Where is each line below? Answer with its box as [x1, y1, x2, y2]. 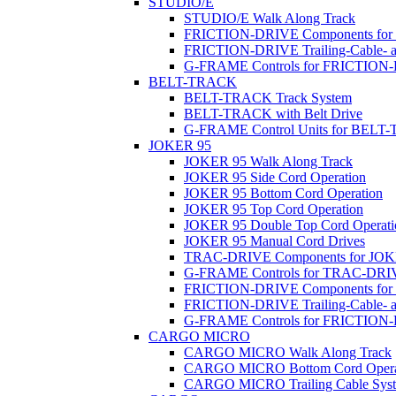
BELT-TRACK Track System [184, 90, 352, 105]
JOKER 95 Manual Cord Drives [184, 233, 365, 248]
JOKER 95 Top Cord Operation [184, 202, 363, 217]
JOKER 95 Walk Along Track [184, 154, 353, 169]
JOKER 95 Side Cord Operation [184, 170, 366, 185]
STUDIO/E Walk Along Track [184, 11, 355, 26]
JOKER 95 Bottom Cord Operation [184, 186, 383, 201]
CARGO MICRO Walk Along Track [184, 345, 392, 360]
